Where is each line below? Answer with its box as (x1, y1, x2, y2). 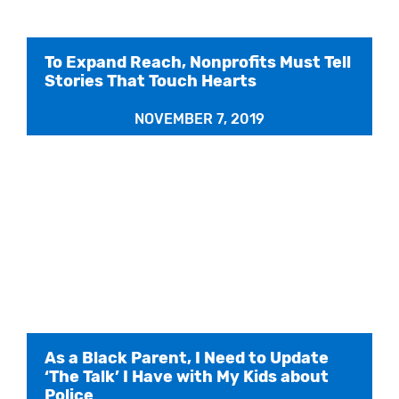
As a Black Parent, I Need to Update (45, 347, 329, 368)
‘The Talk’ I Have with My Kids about (45, 366, 329, 387)
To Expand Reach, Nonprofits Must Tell (45, 52, 351, 72)
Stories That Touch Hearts (45, 70, 256, 91)
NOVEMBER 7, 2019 (134, 110, 265, 127)
